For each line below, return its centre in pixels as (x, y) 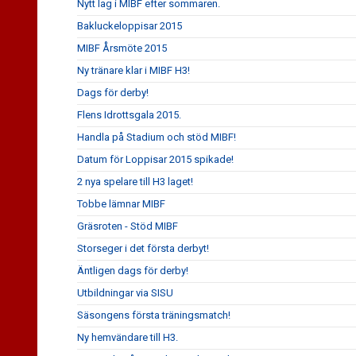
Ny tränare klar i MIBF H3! (133, 70)
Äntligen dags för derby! (133, 271)
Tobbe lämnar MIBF (121, 204)
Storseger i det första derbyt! (143, 248)
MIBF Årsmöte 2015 (122, 48)
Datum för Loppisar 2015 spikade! (155, 159)
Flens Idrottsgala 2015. (129, 115)
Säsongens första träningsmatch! (154, 315)
